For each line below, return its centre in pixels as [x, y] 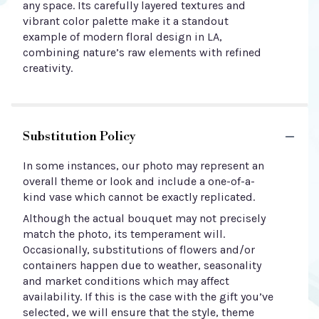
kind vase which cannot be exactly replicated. [139, 197]
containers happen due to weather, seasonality [142, 265]
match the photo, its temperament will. [124, 234]
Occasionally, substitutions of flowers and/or [139, 250]
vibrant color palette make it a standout [126, 21]
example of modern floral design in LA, [122, 37]
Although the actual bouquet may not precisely [144, 218]
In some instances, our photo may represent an [143, 166]
